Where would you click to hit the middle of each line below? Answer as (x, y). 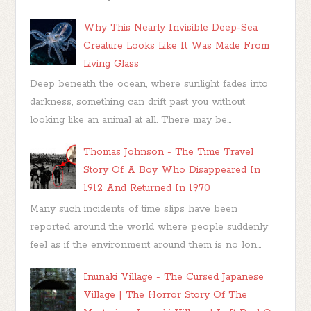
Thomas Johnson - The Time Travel (169, 152)
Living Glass (111, 64)
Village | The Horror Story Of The (166, 295)
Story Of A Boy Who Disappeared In (172, 170)
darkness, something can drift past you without (138, 102)
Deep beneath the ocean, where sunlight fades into (149, 84)
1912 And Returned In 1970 (147, 188)
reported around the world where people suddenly (149, 227)
